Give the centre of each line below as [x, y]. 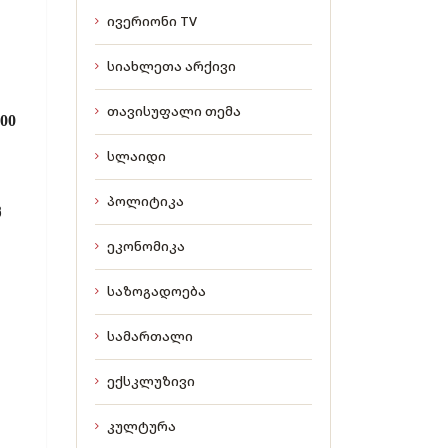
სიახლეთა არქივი [171, 66]
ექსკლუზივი [151, 381]
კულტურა [141, 426]
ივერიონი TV [152, 21]
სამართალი [150, 336]
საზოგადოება [156, 291]
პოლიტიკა [145, 201]
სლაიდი [136, 156]
